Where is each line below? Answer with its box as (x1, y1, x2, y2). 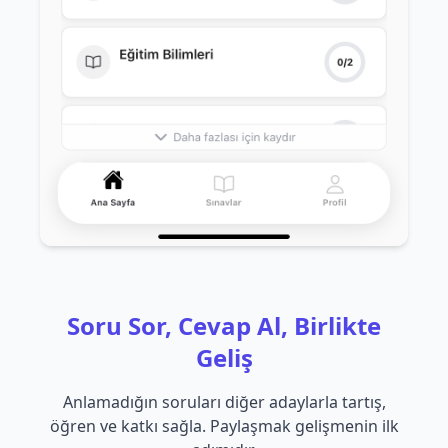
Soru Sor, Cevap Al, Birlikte (67, 309, 381, 343)
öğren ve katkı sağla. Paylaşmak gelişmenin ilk (49, 415, 399, 438)
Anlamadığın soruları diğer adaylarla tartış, (62, 391, 386, 414)
